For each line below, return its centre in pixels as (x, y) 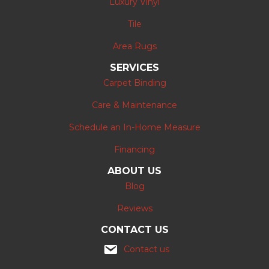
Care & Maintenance (134, 105)
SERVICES (134, 67)
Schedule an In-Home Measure (134, 127)
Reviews (134, 208)
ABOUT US (134, 171)
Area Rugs (134, 46)
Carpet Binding (134, 83)
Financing (134, 149)
